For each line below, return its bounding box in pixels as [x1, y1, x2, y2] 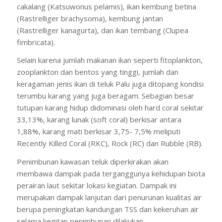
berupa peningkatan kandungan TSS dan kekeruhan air [16, 204, 199, 214]
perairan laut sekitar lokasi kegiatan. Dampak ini [16, 180, 176, 190]
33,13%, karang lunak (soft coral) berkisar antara [16, 114, 181, 125]
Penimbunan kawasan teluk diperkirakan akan [16, 157, 168, 166]
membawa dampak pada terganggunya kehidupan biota [16, 168, 205, 178]
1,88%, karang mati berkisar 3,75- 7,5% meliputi [16, 126, 180, 137]
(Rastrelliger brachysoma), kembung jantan [16, 13, 163, 23]
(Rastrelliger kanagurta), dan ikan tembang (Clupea [16, 25, 188, 35]
